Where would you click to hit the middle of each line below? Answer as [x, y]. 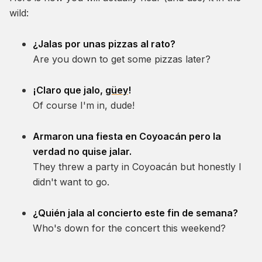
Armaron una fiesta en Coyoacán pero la [127, 137]
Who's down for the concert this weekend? [129, 228]
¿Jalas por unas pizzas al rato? [104, 44]
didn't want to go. [71, 182]
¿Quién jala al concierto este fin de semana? [135, 213]
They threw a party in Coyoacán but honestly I [137, 167]
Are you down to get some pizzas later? [122, 59]
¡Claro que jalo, [69, 90]
